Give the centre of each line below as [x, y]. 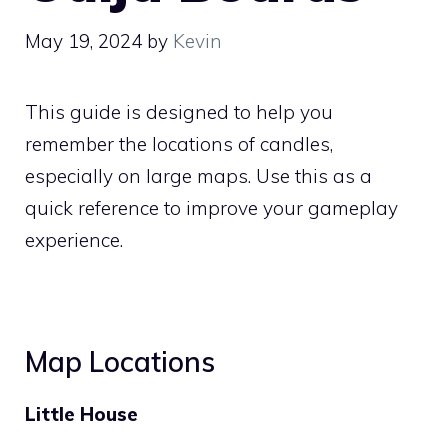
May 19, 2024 [83, 40]
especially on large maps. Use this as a [198, 175]
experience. [74, 239]
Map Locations [120, 361]
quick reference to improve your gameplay [211, 207]
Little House [81, 413]
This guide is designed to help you [179, 111]
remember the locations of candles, [179, 143]
